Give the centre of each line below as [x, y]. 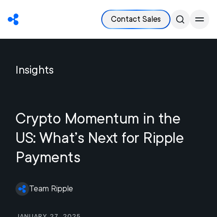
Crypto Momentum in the [98, 118]
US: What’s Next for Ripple [100, 138]
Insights [35, 70]
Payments [48, 157]
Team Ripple [51, 189]
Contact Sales [136, 19]
